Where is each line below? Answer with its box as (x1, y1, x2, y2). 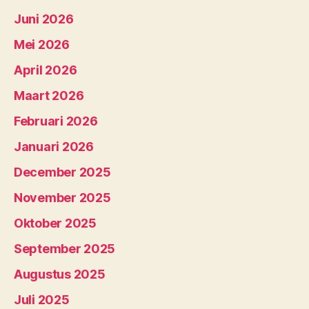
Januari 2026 (14, 139, 94, 154)
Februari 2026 (14, 113, 98, 128)
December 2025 (14, 164, 111, 179)
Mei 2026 (14, 37, 70, 52)
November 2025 (14, 190, 111, 205)
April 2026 (14, 62, 77, 77)
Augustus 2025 (14, 266, 106, 281)
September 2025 (14, 241, 116, 256)
